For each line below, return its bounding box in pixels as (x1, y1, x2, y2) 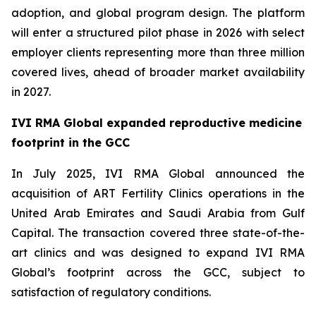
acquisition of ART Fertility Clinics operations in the (11, 186, 305, 201)
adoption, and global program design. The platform (11, 6, 305, 20)
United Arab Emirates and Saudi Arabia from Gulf (11, 206, 305, 221)
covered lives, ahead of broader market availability (11, 65, 305, 80)
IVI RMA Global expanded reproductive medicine (11, 116, 302, 130)
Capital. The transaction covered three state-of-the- (11, 226, 305, 241)
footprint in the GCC (11, 135, 130, 150)
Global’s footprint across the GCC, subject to (11, 265, 305, 280)
